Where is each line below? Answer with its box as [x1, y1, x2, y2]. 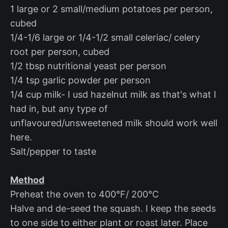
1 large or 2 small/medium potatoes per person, [10, 4, 213, 15]
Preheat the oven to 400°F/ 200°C [10, 189, 159, 200]
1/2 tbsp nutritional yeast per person [10, 61, 166, 72]
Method [10, 175, 44, 186]
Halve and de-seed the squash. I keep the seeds [10, 203, 216, 214]
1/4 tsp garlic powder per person [10, 75, 151, 86]
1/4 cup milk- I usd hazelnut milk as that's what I [10, 89, 216, 100]
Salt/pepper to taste [10, 146, 96, 157]
